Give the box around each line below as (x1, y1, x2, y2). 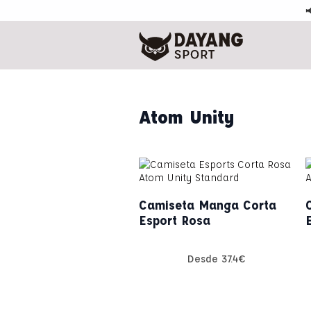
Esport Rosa (139, 212, 210, 228)
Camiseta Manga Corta (139, 196, 276, 212)
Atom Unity (139, 104, 235, 128)
